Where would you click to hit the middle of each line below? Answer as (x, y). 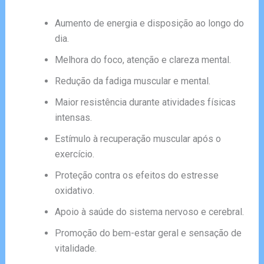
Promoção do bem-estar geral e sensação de (148, 233)
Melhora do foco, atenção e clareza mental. (143, 60)
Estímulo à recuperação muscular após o (138, 138)
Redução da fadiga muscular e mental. (132, 81)
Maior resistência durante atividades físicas (145, 102)
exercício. (74, 154)
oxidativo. (74, 190)
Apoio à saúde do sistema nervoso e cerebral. (149, 212)
